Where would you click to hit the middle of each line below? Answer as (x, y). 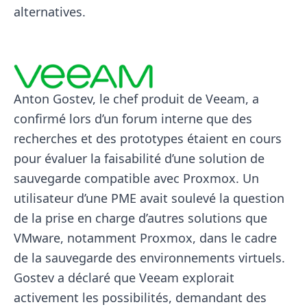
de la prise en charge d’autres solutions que (140, 218)
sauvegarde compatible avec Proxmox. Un (136, 179)
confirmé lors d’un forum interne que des (133, 119)
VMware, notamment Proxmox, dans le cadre (145, 238)
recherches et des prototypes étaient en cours (148, 139)
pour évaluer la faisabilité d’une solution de (139, 159)
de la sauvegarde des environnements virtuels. (149, 258)
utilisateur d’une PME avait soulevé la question (149, 198)
